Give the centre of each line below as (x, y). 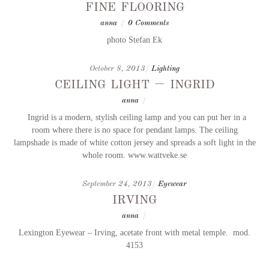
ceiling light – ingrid (134, 83)
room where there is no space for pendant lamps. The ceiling (134, 129)
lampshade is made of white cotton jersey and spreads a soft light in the (134, 142)
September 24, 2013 (117, 184)
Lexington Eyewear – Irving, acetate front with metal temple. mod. (134, 232)
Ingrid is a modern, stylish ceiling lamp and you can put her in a (134, 117)
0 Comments (148, 23)
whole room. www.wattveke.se (134, 155)
